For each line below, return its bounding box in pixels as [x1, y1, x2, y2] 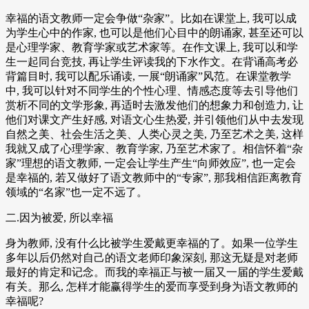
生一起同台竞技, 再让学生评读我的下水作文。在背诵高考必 [6, 56, 298, 68]
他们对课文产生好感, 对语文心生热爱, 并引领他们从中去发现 [6, 114, 303, 126]
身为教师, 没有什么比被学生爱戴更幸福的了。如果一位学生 [6, 237, 298, 250]
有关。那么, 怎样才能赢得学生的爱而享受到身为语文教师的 [6, 281, 298, 293]
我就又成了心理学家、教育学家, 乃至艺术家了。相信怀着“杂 [6, 143, 303, 155]
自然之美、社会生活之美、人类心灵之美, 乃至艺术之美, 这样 [6, 128, 303, 141]
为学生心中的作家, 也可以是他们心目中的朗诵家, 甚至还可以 [6, 27, 303, 39]
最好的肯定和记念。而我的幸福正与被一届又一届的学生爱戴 [6, 266, 303, 279]
